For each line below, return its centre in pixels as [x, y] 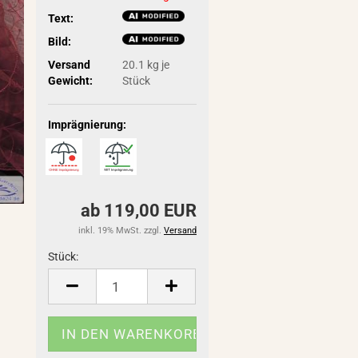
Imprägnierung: [88, 125]
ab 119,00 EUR [138, 211]
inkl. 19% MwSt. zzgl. [121, 231]
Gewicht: [71, 80]
